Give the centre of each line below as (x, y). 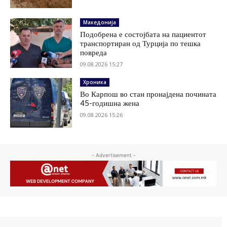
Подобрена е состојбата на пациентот (143, 34)
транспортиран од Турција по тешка (141, 44)
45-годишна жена (110, 103)
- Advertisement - (113, 155)
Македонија (100, 23)
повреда (94, 53)
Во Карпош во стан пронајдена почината (148, 94)
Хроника (95, 82)
